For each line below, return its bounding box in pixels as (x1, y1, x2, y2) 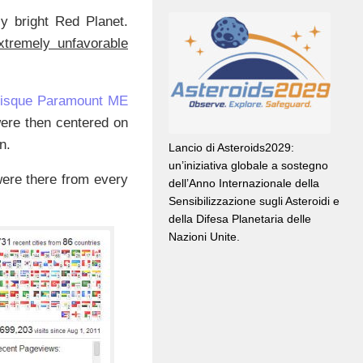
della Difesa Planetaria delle (169, 212, 311, 226)
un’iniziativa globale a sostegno (169, 159, 328, 173)
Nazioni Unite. (169, 230, 240, 244)
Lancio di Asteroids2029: (169, 141, 294, 155)
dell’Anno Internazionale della (169, 177, 319, 190)
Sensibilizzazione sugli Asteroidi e (169, 194, 340, 208)
